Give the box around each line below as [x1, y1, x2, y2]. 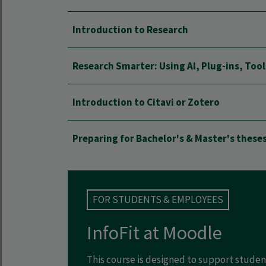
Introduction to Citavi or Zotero [72, 95, 220, 109]
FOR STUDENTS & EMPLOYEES [93, 193, 223, 206]
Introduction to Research [72, 23, 188, 36]
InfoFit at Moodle [87, 221, 222, 245]
